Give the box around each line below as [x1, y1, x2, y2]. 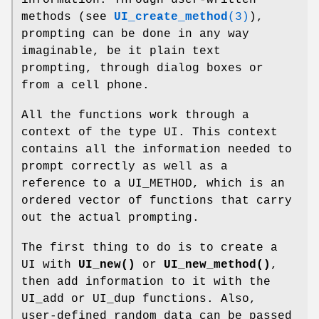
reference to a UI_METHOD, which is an [21, 177, 285, 190]
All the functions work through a [21, 108, 249, 122]
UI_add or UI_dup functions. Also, [21, 292, 256, 305]
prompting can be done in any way [21, 27, 249, 41]
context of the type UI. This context [21, 125, 278, 139]
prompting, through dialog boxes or [21, 61, 263, 75]
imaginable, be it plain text [21, 44, 221, 58]
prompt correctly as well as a [21, 159, 228, 173]
